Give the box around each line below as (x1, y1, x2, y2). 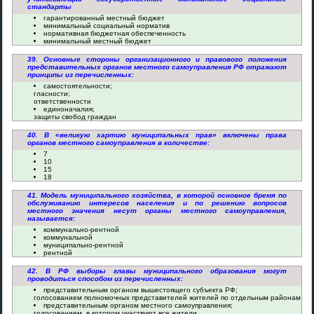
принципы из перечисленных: (27, 71, 134, 78)
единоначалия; (43, 105, 95, 113)
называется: (27, 214, 75, 222)
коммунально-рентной (43, 226, 119, 233)
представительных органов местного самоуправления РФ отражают (27, 63, 287, 71)
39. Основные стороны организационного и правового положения (27, 55, 287, 63)
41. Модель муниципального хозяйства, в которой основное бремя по (27, 191, 287, 199)
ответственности (34, 97, 91, 105)
